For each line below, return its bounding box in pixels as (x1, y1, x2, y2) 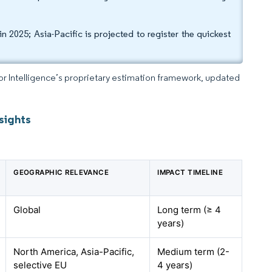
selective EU (13, 259, 67, 271)
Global (13, 204, 41, 216)
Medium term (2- (157, 246, 230, 257)
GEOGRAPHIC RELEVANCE (13, 168, 109, 177)
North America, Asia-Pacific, (13, 246, 135, 257)
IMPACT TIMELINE (157, 168, 223, 177)
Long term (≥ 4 (157, 204, 222, 216)
